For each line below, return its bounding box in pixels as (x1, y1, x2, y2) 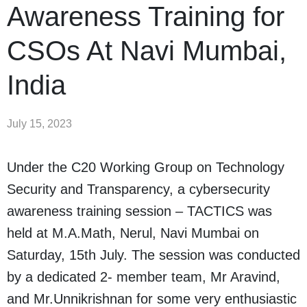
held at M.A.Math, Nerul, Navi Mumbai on (7, 225, 259, 241)
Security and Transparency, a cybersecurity (7, 182, 270, 197)
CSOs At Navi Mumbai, (7, 36, 286, 66)
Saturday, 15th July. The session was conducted (7, 247, 300, 263)
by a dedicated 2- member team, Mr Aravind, (7, 269, 280, 285)
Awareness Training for (7, 1, 284, 32)
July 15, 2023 (7, 118, 72, 130)
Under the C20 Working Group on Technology (7, 160, 284, 175)
